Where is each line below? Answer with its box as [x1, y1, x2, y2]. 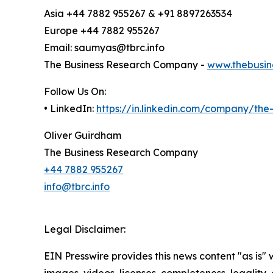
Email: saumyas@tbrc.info [44, 41, 165, 54]
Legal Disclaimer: [44, 223, 126, 236]
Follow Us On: [44, 85, 106, 98]
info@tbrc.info [44, 180, 110, 193]
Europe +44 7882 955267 [44, 24, 160, 37]
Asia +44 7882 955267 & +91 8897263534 [44, 7, 232, 20]
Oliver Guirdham [44, 129, 121, 142]
